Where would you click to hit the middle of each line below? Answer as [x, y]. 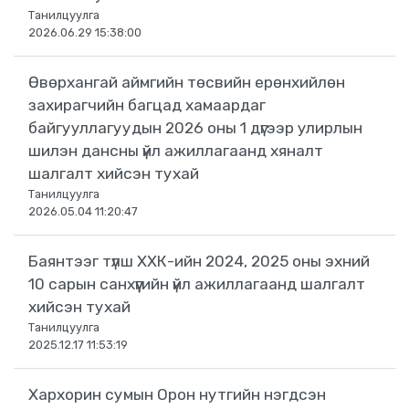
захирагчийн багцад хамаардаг [147, 105]
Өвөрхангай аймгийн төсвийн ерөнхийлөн [187, 83]
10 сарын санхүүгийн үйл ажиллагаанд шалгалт [197, 284]
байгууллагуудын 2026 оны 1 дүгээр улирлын [195, 128]
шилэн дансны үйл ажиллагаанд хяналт [176, 151]
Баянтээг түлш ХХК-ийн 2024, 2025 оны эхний [199, 262]
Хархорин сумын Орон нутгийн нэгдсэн [177, 395]
